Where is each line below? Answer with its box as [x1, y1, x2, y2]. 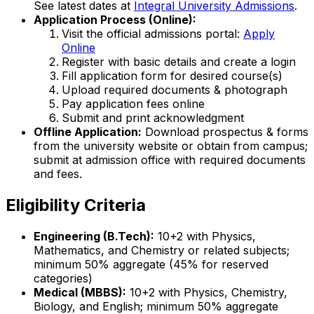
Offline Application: [34, 125, 142, 139]
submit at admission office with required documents [34, 153, 306, 168]
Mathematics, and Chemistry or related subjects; [34, 243, 289, 258]
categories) [34, 271, 93, 286]
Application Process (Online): [34, 13, 196, 27]
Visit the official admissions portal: [62, 27, 243, 41]
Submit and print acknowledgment [62, 111, 244, 125]
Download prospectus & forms [142, 125, 308, 139]
